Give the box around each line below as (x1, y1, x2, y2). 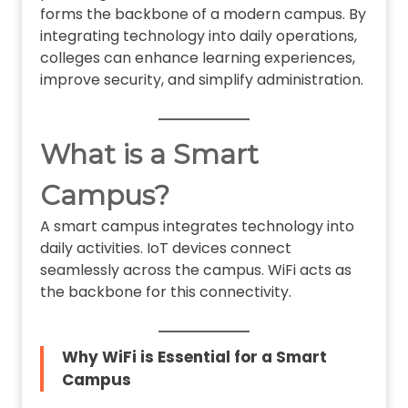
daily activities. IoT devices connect (39, 238, 291, 260)
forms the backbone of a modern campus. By (39, 4, 366, 25)
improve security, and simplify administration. (39, 69, 363, 91)
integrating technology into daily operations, (39, 25, 357, 47)
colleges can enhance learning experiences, (39, 47, 355, 69)
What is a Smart (39, 138, 259, 172)
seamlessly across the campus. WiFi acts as (39, 260, 352, 281)
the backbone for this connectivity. (39, 281, 291, 303)
